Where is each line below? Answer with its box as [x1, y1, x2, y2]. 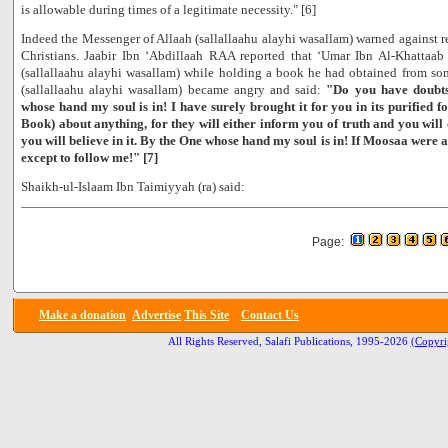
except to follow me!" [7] [21, 150, 158, 165]
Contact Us [241, 308, 299, 322]
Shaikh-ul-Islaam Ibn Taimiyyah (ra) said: [21, 179, 245, 194]
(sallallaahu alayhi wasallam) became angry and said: [21, 82, 327, 97]
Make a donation [39, 308, 126, 322]
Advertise [132, 308, 181, 322]
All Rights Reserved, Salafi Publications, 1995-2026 [167, 336, 408, 347]
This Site [184, 308, 229, 322]
